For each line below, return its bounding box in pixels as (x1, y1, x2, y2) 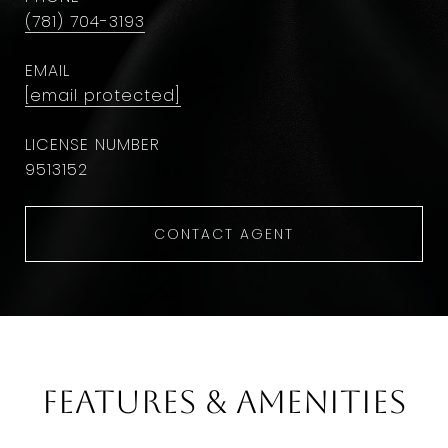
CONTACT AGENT (154, 224, 294, 244)
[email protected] (25, 84, 181, 107)
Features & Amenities (42, 383, 406, 420)
